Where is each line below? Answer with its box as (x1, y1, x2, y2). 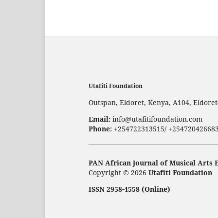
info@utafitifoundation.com (110, 114, 204, 124)
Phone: (89, 124, 112, 133)
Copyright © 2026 (89, 167, 148, 177)
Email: (89, 114, 110, 124)
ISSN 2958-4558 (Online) (89, 184, 170, 194)
